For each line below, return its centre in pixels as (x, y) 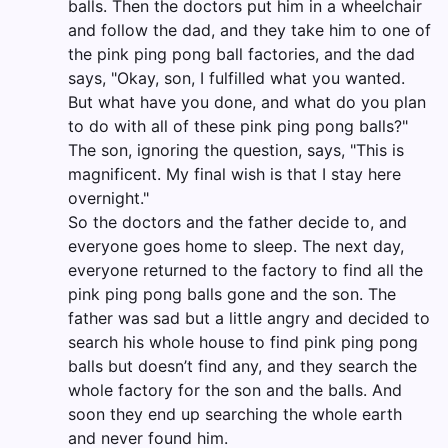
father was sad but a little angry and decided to (249, 318)
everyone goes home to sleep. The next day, (236, 246)
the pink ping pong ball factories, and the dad (241, 54)
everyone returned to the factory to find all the (245, 270)
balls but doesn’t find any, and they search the (242, 366)
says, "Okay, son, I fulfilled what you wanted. (236, 78)
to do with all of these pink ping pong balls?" (238, 126)
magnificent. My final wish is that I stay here (234, 174)
